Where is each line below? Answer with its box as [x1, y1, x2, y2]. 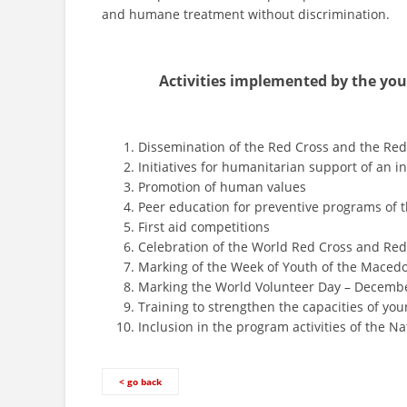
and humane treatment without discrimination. [102, 5, 401, 23]
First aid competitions [138, 217, 270, 235]
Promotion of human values [138, 177, 306, 195]
